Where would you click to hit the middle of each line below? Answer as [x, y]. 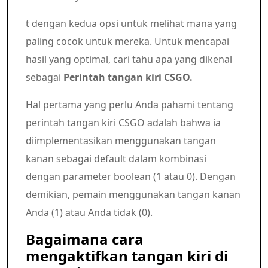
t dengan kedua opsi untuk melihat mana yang [131, 23]
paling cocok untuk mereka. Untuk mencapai [127, 41]
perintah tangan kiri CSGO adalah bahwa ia [123, 123]
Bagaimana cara [85, 239]
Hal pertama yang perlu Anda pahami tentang [130, 105]
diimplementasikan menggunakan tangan [121, 141]
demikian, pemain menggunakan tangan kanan [133, 194]
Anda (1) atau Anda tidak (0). [89, 212]
